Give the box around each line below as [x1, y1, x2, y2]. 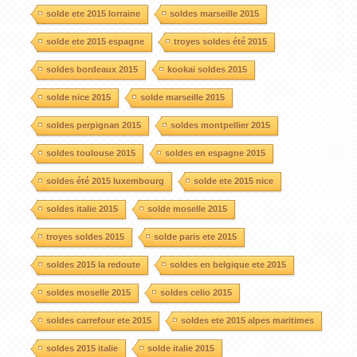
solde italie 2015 [147, 343, 214, 353]
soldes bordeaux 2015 [45, 64, 138, 74]
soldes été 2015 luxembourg [45, 175, 164, 186]
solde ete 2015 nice [193, 175, 273, 186]
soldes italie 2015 [45, 203, 118, 214]
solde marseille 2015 [139, 92, 225, 102]
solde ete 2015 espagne [45, 36, 144, 46]
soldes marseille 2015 [169, 8, 259, 18]
